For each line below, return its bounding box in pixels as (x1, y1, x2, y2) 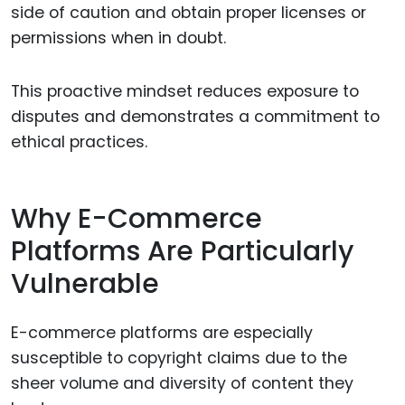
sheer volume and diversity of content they (11, 372, 353, 395)
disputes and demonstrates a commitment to (11, 106, 380, 128)
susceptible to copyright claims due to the (11, 347, 347, 370)
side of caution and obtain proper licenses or (11, 2, 366, 24)
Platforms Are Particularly (11, 231, 353, 270)
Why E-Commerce (11, 199, 262, 238)
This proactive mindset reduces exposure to (11, 80, 359, 103)
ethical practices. (11, 131, 147, 154)
